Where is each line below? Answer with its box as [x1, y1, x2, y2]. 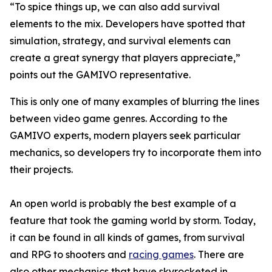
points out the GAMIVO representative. [10, 69, 191, 81]
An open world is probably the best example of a [10, 197, 236, 210]
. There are [194, 248, 244, 261]
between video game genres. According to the [10, 112, 228, 125]
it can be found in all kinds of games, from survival [10, 231, 245, 244]
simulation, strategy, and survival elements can [10, 35, 231, 47]
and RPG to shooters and [10, 248, 129, 261]
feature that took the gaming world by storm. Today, [10, 214, 256, 227]
